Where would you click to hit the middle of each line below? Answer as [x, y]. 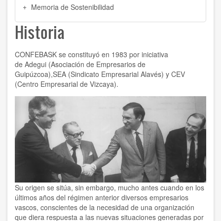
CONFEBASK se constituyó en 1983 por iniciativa [92, 54]
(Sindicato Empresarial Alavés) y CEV [126, 74]
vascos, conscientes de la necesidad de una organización [105, 207]
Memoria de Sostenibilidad [73, 7]
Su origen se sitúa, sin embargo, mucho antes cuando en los [110, 188]
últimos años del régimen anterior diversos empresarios [102, 198]
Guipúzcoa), [34, 74]
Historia [40, 32]
